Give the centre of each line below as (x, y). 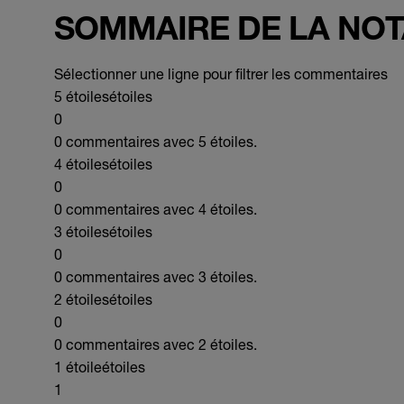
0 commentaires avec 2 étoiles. (156, 344)
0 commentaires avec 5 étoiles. (156, 141)
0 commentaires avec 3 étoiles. (156, 276)
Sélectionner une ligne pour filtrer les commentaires (221, 73)
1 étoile (78, 367)
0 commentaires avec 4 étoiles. (156, 209)
